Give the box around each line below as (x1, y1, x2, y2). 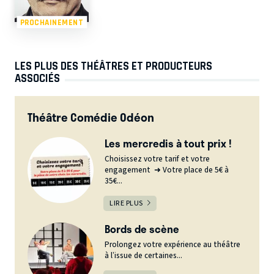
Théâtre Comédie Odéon (28, 108, 155, 126)
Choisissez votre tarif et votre (105, 154, 210, 165)
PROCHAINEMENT (20, 17, 84, 27)
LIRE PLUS (109, 198, 143, 209)
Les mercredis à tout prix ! (105, 135, 232, 152)
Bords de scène (105, 221, 180, 237)
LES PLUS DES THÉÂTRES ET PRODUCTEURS (15, 59, 212, 73)
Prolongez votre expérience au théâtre (105, 239, 241, 250)
